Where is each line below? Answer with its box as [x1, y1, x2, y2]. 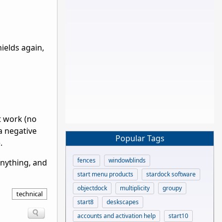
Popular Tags [115, 133, 165, 144]
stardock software [146, 169, 196, 178]
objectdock [77, 183, 107, 192]
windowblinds [109, 156, 146, 165]
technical [16, 189, 43, 198]
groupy [163, 183, 182, 192]
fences [77, 156, 96, 165]
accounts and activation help [77, 211, 156, 220]
